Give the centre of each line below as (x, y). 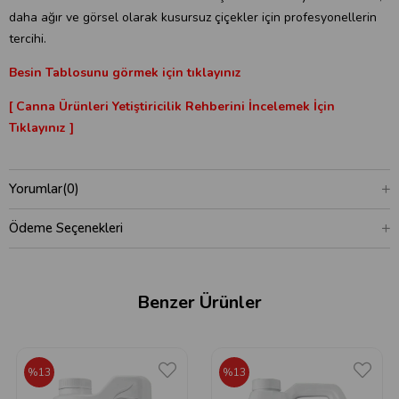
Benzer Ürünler (199, 302)
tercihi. (28, 39)
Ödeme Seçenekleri (66, 228)
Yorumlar (36, 189)
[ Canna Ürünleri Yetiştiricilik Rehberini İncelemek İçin (172, 106)
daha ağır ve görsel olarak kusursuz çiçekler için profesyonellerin (193, 17)
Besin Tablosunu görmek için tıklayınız (125, 73)
